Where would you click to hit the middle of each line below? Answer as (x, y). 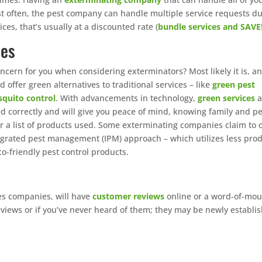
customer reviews (129, 196)
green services (227, 98)
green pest (234, 84)
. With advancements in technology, (127, 98)
